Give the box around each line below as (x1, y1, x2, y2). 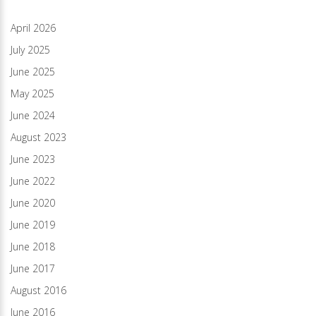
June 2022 (11, 174, 55, 188)
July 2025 (11, 42, 50, 56)
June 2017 (11, 261, 55, 275)
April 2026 (11, 20, 56, 35)
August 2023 (11, 130, 66, 144)
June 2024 (11, 108, 55, 122)
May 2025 (11, 86, 54, 100)
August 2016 (11, 283, 66, 297)
